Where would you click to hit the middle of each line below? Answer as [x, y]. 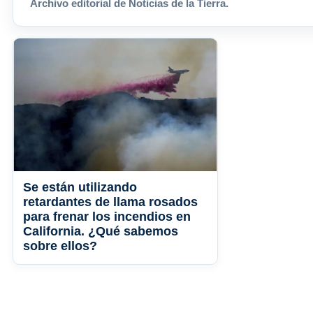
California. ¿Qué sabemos [101, 232]
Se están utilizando [80, 188]
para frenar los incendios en [107, 217]
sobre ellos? [60, 246]
